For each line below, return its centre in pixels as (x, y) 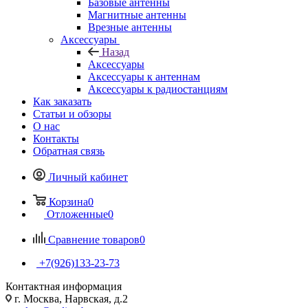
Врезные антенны (130, 27)
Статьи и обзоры (72, 113)
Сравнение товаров (94, 239)
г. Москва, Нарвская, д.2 (70, 298)
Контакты (56, 138)
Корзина (68, 201)
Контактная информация (64, 286)
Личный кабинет (88, 177)
